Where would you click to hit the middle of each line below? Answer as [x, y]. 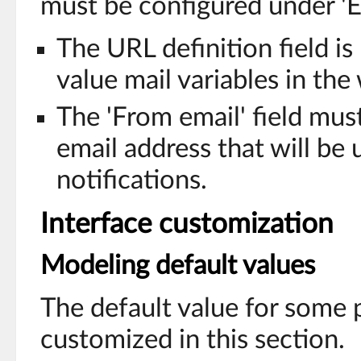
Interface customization [187, 224]
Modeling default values [178, 266]
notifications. [132, 180]
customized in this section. [193, 340]
